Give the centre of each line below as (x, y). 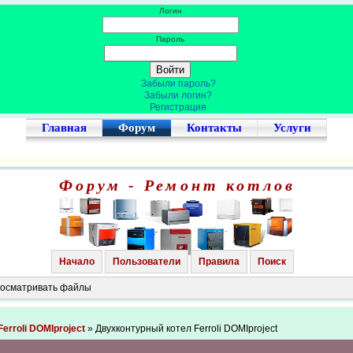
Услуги (292, 128)
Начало (77, 262)
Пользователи (147, 262)
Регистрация (178, 107)
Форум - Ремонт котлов (177, 185)
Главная (64, 128)
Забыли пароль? (178, 84)
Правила (219, 262)
